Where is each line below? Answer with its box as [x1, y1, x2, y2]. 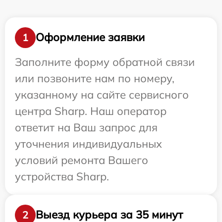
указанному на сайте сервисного [15, 87, 189, 102]
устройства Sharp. [15, 169, 109, 183]
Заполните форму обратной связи [15, 55, 195, 69]
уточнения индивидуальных [15, 136, 162, 151]
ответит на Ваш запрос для [15, 120, 158, 134]
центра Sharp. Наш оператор [15, 104, 166, 118]
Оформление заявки [36, 30, 145, 45]
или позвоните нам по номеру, [15, 71, 174, 85]
